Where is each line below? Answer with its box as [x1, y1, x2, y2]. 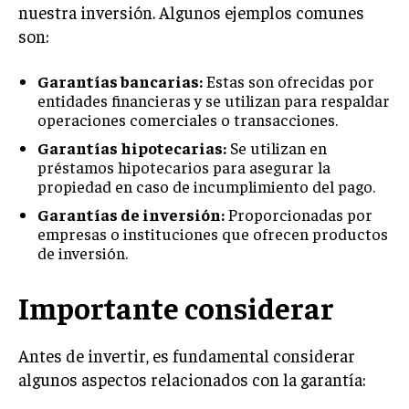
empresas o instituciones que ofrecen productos [37, 223, 388, 244]
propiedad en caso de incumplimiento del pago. [37, 175, 375, 196]
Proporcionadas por [225, 204, 372, 225]
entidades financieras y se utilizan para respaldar [37, 89, 390, 110]
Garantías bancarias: [37, 70, 203, 91]
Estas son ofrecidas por [203, 70, 374, 91]
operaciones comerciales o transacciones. [37, 109, 338, 130]
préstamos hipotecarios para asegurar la [37, 156, 330, 177]
